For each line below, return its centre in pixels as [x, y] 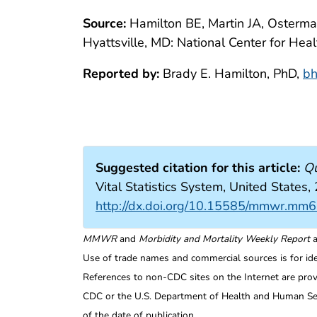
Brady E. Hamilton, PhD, [231, 73]
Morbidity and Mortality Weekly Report [224, 238]
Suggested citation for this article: [198, 167]
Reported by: [121, 73]
